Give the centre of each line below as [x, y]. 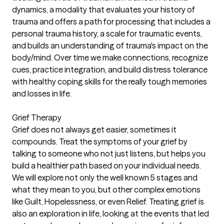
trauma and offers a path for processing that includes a [111, 22]
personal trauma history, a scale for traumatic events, [107, 34]
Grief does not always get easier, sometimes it [94, 130]
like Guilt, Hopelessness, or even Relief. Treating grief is [108, 202]
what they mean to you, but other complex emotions [106, 190]
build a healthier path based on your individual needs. [106, 166]
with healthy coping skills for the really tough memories [109, 82]
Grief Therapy [37, 118]
